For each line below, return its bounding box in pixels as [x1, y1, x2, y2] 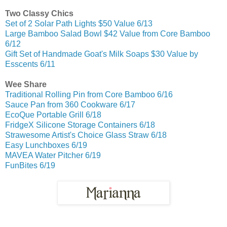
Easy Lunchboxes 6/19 [5, 141, 87, 150]
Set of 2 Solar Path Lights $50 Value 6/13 [5, 19, 153, 28]
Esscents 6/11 [5, 60, 55, 69]
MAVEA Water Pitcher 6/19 [5, 151, 101, 160]
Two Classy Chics [5, 9, 73, 18]
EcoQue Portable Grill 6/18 [5, 110, 101, 120]
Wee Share [5, 80, 47, 89]
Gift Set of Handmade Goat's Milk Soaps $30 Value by [5, 50, 198, 59]
